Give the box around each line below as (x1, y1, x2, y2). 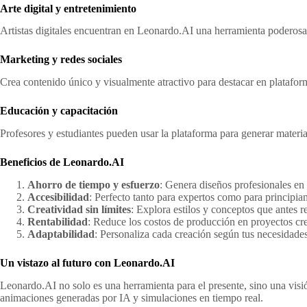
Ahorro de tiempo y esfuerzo (27, 178, 160, 191)
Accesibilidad (27, 191, 89, 203)
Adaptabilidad (27, 228, 95, 240)
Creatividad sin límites (27, 203, 131, 215)
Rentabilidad (27, 215, 88, 228)
